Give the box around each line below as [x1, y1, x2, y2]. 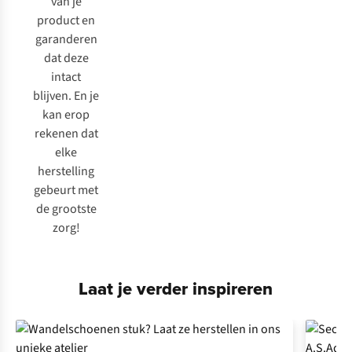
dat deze [43, 49, 89, 67]
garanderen [35, 31, 97, 48]
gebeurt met [34, 181, 98, 199]
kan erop [42, 106, 90, 123]
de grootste [35, 200, 97, 218]
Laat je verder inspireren [79, 276, 273, 301]
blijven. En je [33, 87, 99, 104]
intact [51, 68, 81, 86]
